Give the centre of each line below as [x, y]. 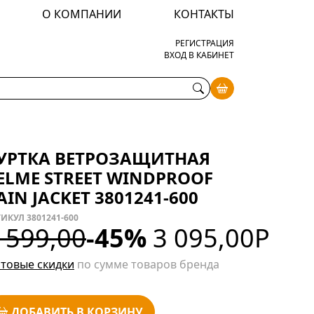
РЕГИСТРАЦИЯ [205, 43]
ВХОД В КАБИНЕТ [199, 55]
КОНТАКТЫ [204, 14]
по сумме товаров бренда [147, 264]
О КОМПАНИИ [81, 14]
